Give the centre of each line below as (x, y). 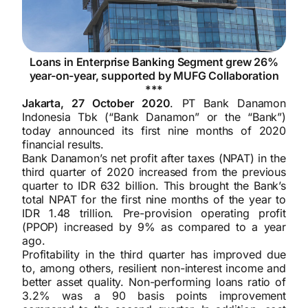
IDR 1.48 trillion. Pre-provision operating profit (154, 213)
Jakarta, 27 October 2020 (96, 103)
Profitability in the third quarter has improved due (154, 255)
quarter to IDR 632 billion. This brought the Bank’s (154, 186)
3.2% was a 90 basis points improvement (154, 296)
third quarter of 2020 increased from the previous (154, 172)
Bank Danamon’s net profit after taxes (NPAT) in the (154, 158)
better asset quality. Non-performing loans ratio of (154, 282)
